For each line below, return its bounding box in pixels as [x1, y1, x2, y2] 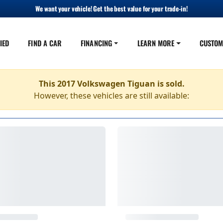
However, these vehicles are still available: [34, 90, 189, 101]
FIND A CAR [28, 37, 62, 48]
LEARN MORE [137, 37, 175, 48]
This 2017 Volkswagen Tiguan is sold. [38, 78, 185, 89]
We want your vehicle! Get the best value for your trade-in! [35, 3, 188, 13]
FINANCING [81, 37, 112, 48]
